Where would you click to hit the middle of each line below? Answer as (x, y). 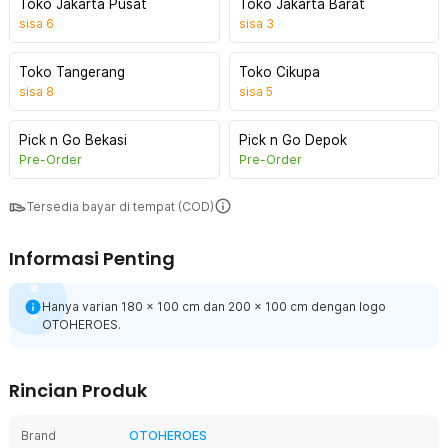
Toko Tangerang (72, 72)
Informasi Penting (92, 258)
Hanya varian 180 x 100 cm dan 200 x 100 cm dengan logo (214, 306)
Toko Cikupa (279, 72)
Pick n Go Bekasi (73, 140)
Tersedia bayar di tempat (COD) (120, 206)
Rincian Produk (78, 390)
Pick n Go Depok (292, 140)
